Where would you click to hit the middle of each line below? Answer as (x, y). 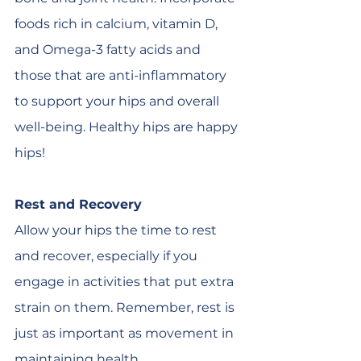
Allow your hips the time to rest (117, 230)
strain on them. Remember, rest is (126, 307)
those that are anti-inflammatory (122, 75)
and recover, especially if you (108, 256)
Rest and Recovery (78, 204)
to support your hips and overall (118, 101)
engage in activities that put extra (126, 282)
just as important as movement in (126, 333)
